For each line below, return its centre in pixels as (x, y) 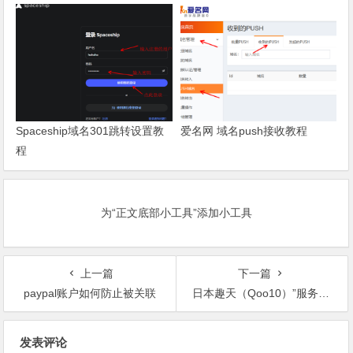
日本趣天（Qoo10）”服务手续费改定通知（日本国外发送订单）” (255, 293)
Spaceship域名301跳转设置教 (90, 130)
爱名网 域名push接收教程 (243, 130)
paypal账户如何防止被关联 (90, 293)
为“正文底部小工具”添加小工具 (176, 212)
